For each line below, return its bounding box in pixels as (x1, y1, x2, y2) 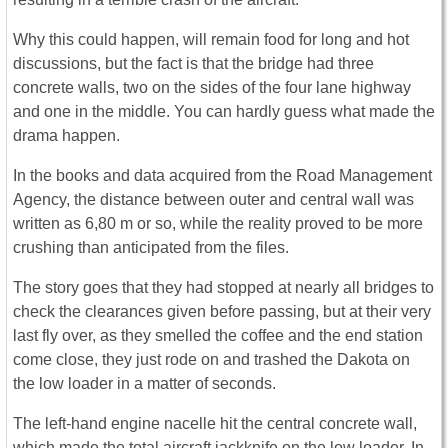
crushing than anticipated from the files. (13, 238, 289, 256)
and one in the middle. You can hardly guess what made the (13, 102, 435, 120)
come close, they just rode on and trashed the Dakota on (13, 350, 410, 368)
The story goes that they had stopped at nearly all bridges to (13, 278, 434, 296)
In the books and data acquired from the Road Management (13, 166, 432, 184)
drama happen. (13, 126, 120, 144)
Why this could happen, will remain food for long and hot (13, 30, 409, 48)
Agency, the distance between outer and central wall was (13, 190, 414, 208)
